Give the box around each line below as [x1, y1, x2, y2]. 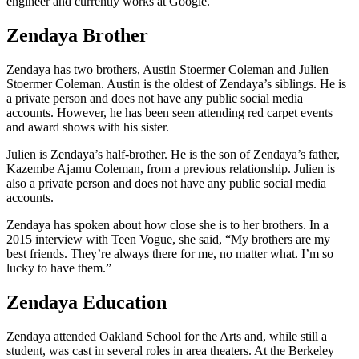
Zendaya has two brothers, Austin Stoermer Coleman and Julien [6, 63, 329, 77]
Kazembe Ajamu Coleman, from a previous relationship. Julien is [6, 162, 335, 176]
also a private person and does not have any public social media [6, 176, 326, 191]
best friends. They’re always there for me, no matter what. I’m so [6, 247, 333, 261]
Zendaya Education [6, 292, 167, 313]
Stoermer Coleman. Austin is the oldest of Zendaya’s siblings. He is [6, 77, 346, 91]
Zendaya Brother [6, 25, 148, 46]
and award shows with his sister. [6, 120, 169, 135]
